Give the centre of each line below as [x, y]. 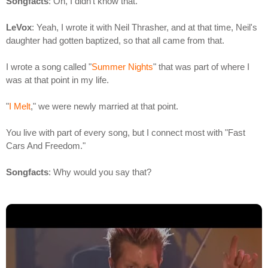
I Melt [20, 106]
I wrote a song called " [49, 67]
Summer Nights [122, 67]
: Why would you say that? [100, 172]
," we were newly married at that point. [104, 106]
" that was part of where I [201, 67]
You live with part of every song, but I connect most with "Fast [126, 133]
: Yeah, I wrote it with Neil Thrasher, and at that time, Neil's [144, 28]
